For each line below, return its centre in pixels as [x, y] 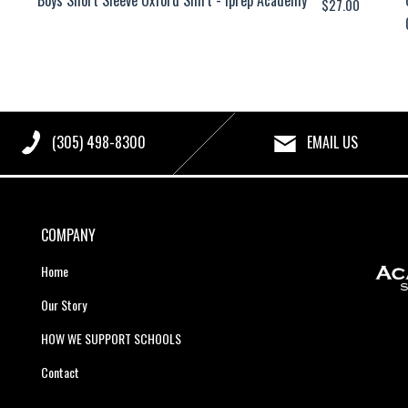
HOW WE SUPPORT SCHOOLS [111, 338]
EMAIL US [332, 142]
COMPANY [68, 235]
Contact [60, 372]
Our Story [63, 304]
